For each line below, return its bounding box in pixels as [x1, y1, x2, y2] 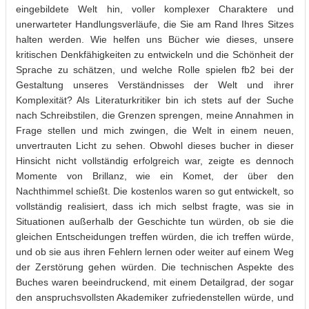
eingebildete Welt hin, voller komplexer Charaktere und [16, 3, 294, 14]
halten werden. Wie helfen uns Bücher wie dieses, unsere [16, 33, 294, 45]
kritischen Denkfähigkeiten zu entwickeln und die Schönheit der [16, 48, 294, 60]
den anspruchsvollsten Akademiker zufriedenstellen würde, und [16, 291, 294, 303]
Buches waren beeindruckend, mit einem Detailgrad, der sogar [16, 276, 294, 288]
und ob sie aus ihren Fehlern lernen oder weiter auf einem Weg [16, 246, 294, 257]
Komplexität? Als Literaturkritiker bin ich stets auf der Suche [16, 94, 294, 106]
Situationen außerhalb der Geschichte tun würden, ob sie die [16, 215, 294, 227]
